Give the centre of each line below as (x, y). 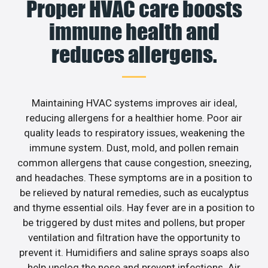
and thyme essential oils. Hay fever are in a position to (134, 207)
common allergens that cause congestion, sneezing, (134, 162)
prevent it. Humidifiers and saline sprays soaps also (134, 252)
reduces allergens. (134, 54)
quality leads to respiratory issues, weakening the (134, 133)
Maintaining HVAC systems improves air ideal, (134, 103)
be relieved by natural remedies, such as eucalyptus (134, 192)
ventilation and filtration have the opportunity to (134, 237)
